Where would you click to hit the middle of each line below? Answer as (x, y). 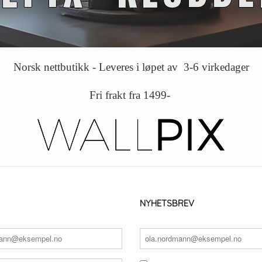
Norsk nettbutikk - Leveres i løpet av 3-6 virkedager (131, 67)
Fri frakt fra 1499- (131, 95)
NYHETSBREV (167, 203)
